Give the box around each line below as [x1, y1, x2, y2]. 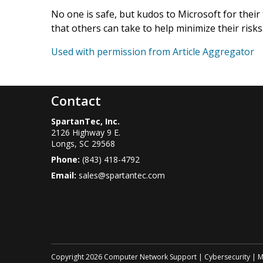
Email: [51, 169, 79, 181]
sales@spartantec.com [79, 169, 165, 181]
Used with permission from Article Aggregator [51, 45, 254, 58]
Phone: [51, 153, 82, 165]
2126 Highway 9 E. [51, 126, 120, 138]
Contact [51, 91, 101, 109]
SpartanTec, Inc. [51, 115, 120, 127]
